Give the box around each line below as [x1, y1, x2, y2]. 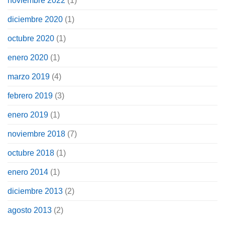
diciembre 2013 [8, 186, 63, 195]
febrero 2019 [8, 91, 53, 100]
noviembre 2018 [8, 129, 65, 138]
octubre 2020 [8, 34, 54, 43]
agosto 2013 [8, 205, 52, 214]
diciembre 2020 [8, 15, 63, 24]
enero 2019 [8, 110, 48, 119]
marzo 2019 [8, 72, 50, 81]
